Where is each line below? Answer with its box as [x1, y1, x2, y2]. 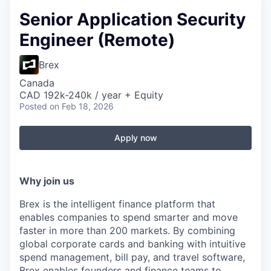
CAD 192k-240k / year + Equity [19, 89, 163, 101]
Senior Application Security [19, 9, 246, 30]
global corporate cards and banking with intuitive [19, 238, 246, 250]
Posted [19, 101, 47, 111]
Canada [19, 77, 54, 89]
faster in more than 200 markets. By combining [19, 224, 235, 237]
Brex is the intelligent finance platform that [19, 198, 215, 210]
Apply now [114, 132, 157, 143]
